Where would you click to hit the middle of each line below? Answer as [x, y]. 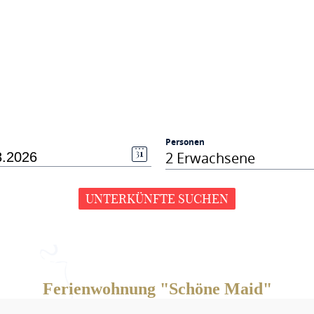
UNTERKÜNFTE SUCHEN [157, 199]
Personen [185, 142]
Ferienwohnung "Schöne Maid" [157, 289]
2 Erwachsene [210, 158]
